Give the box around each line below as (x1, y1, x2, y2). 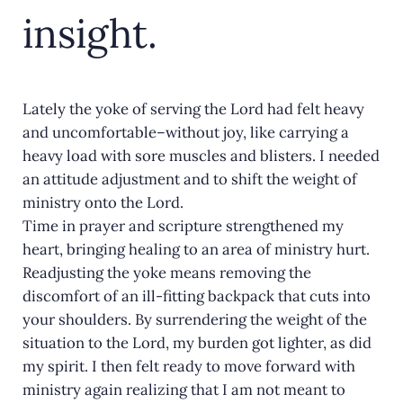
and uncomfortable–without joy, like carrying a (22, 122, 349, 143)
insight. (22, 7, 157, 58)
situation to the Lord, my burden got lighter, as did (22, 333, 372, 354)
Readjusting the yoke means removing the (22, 263, 311, 283)
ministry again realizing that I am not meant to (22, 380, 345, 400)
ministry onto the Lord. (22, 193, 184, 213)
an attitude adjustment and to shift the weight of (22, 169, 357, 190)
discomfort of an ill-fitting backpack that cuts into (22, 286, 371, 307)
